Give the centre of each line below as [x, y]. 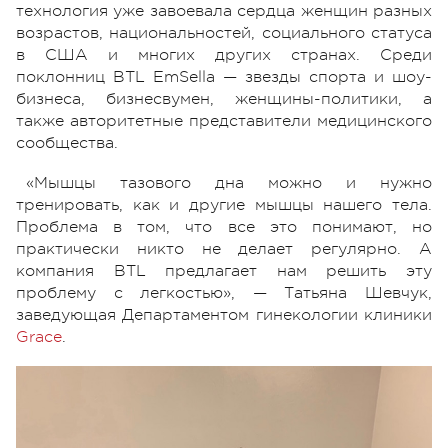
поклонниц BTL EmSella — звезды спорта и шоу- [224, 77]
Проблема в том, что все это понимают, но [224, 227]
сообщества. [67, 143]
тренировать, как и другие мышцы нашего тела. [224, 205]
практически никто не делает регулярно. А [224, 249]
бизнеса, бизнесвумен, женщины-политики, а [224, 99]
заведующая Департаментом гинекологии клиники [224, 315]
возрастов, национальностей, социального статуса [224, 33]
